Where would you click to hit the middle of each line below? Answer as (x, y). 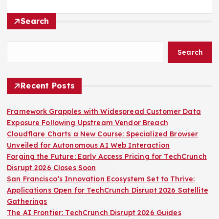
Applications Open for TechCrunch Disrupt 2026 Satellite (108, 190)
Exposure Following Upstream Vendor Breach (88, 123)
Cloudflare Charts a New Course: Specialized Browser (103, 134)
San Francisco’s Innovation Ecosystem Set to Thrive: (101, 179)
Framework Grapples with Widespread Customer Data (104, 112)
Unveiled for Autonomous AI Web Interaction (88, 145)
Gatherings (27, 202)
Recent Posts (48, 86)
